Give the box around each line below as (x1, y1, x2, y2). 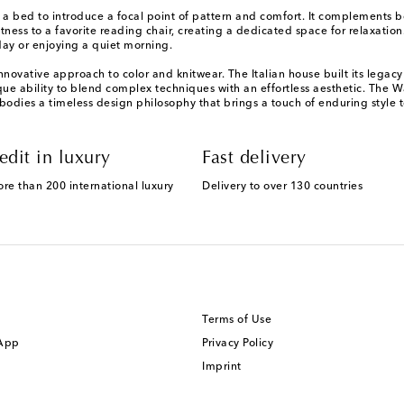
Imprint (202, 362, 242, 373)
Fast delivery (202, 150, 307, 169)
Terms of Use (202, 315, 271, 326)
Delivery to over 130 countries (202, 181, 363, 193)
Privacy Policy (202, 338, 273, 350)
